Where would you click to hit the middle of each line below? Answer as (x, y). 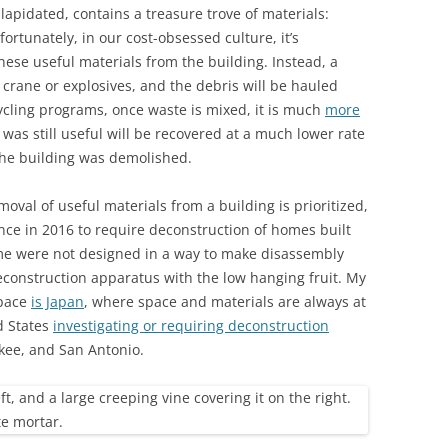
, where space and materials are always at (225, 302)
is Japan (57, 302)
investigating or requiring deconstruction (191, 326)
